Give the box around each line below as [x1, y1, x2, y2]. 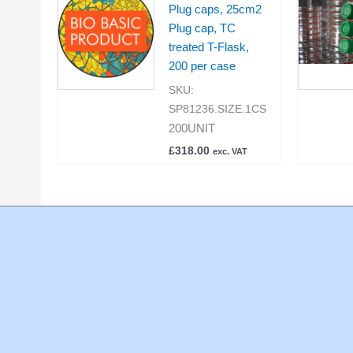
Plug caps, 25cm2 [169, 2, 262, 16]
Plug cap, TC [169, 20, 236, 35]
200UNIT [169, 121, 215, 136]
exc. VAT [213, 147, 247, 157]
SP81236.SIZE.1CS [169, 103, 266, 116]
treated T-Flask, [169, 39, 249, 54]
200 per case [169, 58, 236, 72]
